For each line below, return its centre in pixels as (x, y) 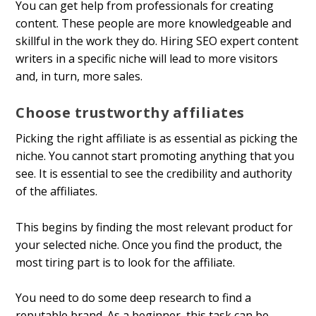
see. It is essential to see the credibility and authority (154, 174)
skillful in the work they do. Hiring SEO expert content (157, 41)
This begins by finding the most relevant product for (154, 227)
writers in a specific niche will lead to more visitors (147, 58)
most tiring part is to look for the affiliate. (126, 262)
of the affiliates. (57, 192)
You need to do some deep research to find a (134, 298)
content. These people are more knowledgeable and (154, 23)
